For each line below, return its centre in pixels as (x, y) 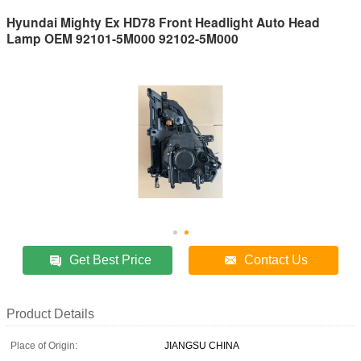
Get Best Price (111, 259)
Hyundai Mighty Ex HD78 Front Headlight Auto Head (163, 22)
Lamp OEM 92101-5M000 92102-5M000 (122, 38)
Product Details (50, 313)
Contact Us (276, 259)
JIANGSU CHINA (202, 345)
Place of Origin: (44, 345)
